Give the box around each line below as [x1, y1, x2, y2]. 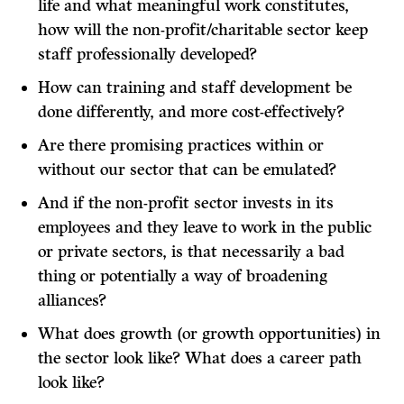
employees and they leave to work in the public [38, 217, 372, 238]
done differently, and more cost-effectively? [38, 102, 345, 123]
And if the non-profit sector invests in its [38, 193, 335, 214]
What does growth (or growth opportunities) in [38, 324, 381, 344]
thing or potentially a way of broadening [38, 266, 328, 287]
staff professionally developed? [38, 44, 258, 65]
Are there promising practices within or [38, 135, 325, 156]
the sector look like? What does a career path [38, 348, 363, 369]
